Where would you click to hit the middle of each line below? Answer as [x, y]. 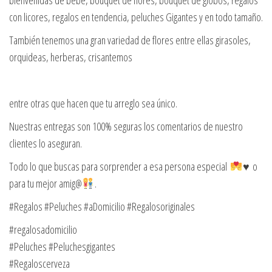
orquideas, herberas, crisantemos [71, 57]
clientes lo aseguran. [46, 144]
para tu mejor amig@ [46, 184]
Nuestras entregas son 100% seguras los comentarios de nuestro [126, 127]
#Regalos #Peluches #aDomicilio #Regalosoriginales [102, 207]
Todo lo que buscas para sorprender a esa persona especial [120, 167]
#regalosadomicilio [43, 230]
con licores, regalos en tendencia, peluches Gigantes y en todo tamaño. [136, 17]
